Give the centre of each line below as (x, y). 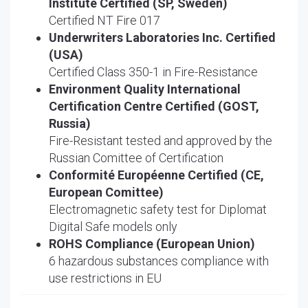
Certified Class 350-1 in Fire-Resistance (153, 71)
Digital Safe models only (113, 226)
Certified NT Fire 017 (104, 20)
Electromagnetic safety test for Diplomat (158, 209)
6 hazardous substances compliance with (159, 261)
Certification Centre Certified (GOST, (154, 106)
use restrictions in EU (105, 278)
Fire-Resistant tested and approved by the (161, 140)
